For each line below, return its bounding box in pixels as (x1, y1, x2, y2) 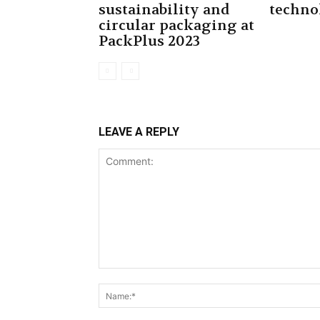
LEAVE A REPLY (99, 125, 179, 139)
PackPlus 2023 (99, 32, 200, 50)
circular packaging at (99, 16, 254, 34)
